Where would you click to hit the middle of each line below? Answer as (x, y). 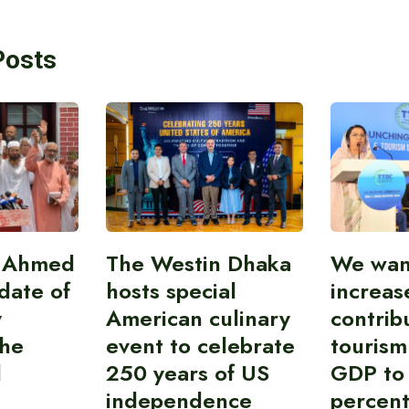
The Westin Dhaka (198, 264)
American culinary (198, 319)
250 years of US (187, 373)
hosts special (171, 291)
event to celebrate (200, 346)
